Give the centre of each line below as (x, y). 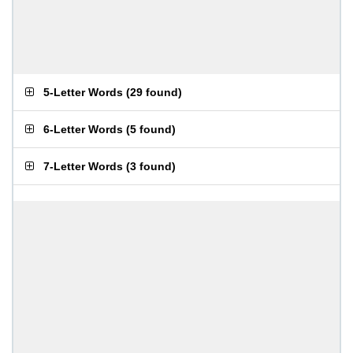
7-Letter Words (83, 166)
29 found (154, 92)
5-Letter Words (83, 92)
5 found (151, 129)
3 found (151, 166)
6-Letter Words (83, 129)
